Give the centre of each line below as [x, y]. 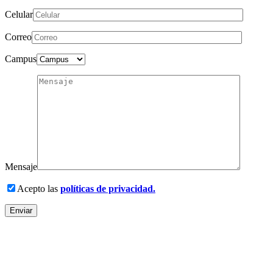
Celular [19, 15]
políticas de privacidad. [108, 189]
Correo [18, 37]
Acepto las [39, 189]
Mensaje [21, 167]
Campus [21, 59]
